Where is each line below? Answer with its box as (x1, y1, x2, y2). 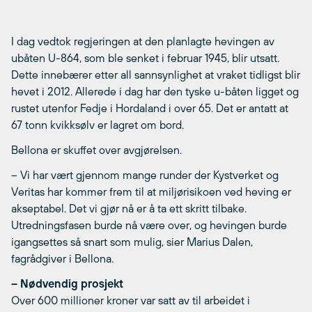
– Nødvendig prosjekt (11, 277, 123, 290)
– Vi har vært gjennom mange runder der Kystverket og (11, 169, 279, 182)
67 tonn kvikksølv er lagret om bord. (11, 118, 184, 132)
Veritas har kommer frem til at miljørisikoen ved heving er (11, 185, 291, 198)
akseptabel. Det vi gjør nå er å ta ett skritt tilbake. (11, 202, 247, 215)
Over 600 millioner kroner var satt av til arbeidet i (11, 294, 250, 307)
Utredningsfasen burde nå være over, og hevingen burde (11, 219, 287, 232)
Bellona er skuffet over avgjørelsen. (11, 143, 182, 157)
